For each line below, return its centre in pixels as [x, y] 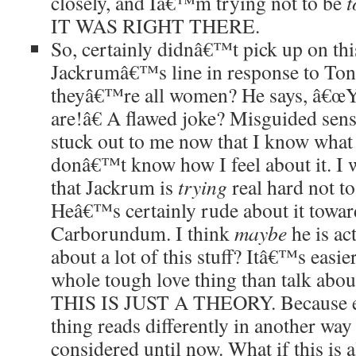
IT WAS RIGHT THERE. [155, 25]
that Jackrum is [114, 187]
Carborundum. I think [143, 233]
